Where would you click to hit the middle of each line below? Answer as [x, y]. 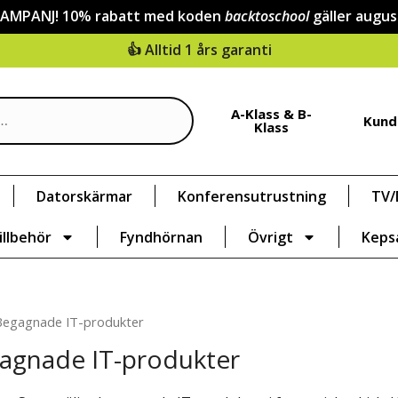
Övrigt [270, 237]
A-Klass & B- [272, 114]
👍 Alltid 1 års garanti [199, 50]
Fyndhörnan [161, 237]
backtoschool [268, 16]
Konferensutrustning [252, 196]
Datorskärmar [84, 196]
